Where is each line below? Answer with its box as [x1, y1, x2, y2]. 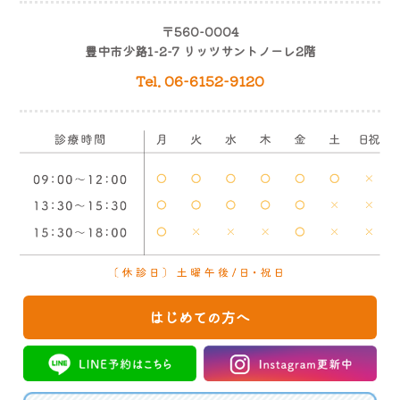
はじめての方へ [149, 306, 250, 329]
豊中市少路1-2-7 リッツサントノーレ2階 [84, 42, 316, 61]
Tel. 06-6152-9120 [136, 70, 264, 92]
